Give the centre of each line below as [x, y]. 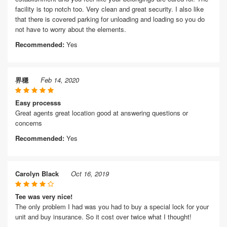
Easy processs [38, 103]
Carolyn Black [37, 174]
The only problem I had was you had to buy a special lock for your [112, 206]
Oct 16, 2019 [90, 174]
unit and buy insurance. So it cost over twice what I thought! [103, 217]
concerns [29, 123]
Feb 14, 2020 [60, 80]
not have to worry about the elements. [71, 29]
